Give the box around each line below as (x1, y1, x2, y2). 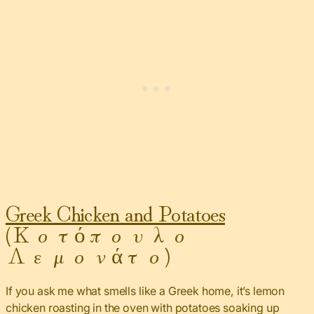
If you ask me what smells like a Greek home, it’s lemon (6, 283, 285, 298)
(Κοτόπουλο (6, 217, 190, 249)
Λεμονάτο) (6, 238, 170, 270)
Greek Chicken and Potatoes (6, 196, 225, 228)
